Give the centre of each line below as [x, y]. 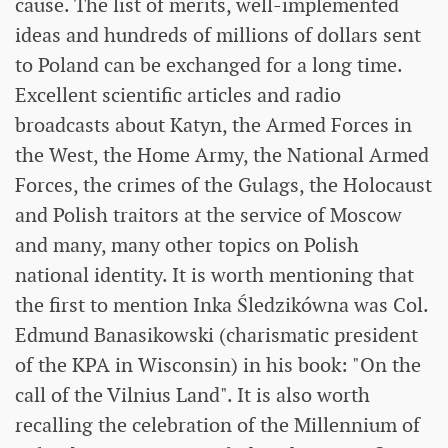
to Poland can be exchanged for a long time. [208, 65]
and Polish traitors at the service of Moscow [208, 215]
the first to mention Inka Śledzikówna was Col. [221, 305]
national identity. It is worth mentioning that [214, 275]
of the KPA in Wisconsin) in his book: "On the [218, 365]
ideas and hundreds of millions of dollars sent [218, 35]
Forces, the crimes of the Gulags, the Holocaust [223, 185]
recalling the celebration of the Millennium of [217, 425]
